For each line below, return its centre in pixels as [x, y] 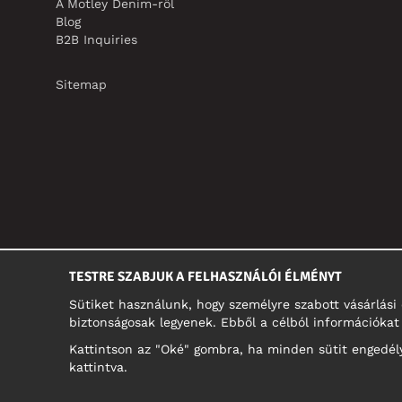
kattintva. [98, 367]
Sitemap [81, 84]
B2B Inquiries [96, 39]
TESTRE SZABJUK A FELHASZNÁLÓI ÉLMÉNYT [205, 276]
